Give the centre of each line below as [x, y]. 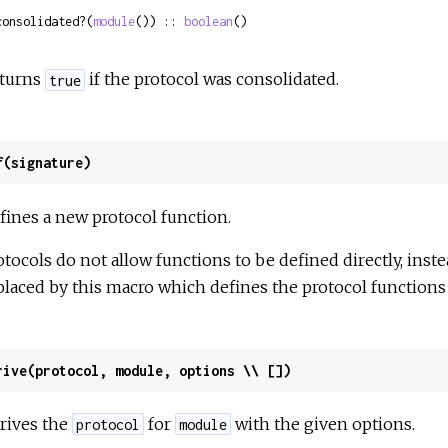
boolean [208, 22]
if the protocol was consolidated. [212, 79]
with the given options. [323, 423]
